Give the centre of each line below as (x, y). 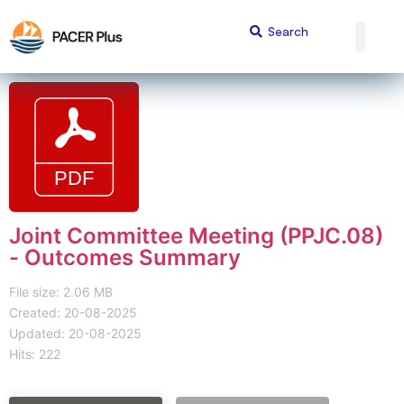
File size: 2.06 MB (61, 291)
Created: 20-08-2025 (73, 312)
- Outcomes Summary (125, 257)
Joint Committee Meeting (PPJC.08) (196, 235)
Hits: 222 (35, 353)
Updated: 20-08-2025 (75, 333)
